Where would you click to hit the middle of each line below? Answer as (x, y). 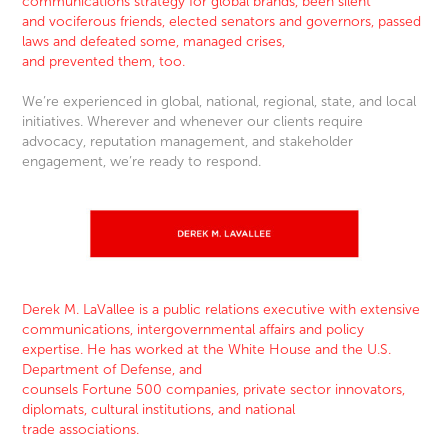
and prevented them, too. (104, 62)
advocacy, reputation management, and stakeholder (188, 142)
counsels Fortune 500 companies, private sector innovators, (214, 390)
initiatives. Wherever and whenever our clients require (193, 122)
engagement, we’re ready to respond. (142, 162)
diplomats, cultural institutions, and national (161, 410)
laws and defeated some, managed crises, (156, 42)
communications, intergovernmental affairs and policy (193, 330)
